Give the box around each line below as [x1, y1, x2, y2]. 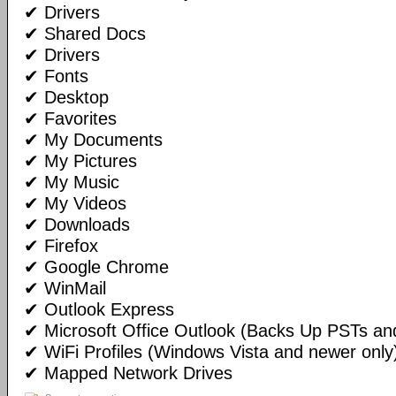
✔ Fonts [24, 66, 88, 86]
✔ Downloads [24, 215, 130, 234]
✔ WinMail [24, 278, 106, 298]
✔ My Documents [24, 130, 163, 149]
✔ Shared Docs [24, 24, 146, 43]
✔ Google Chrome [24, 257, 169, 277]
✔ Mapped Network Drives [24, 363, 232, 383]
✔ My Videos [24, 194, 126, 213]
